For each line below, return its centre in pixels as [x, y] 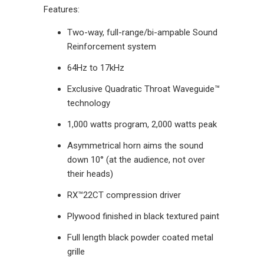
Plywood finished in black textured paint [143, 217]
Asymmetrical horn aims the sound [135, 146]
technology [89, 103]
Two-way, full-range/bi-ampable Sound [142, 33]
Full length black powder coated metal [140, 238]
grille [76, 252]
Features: [62, 10]
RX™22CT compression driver [124, 195]
